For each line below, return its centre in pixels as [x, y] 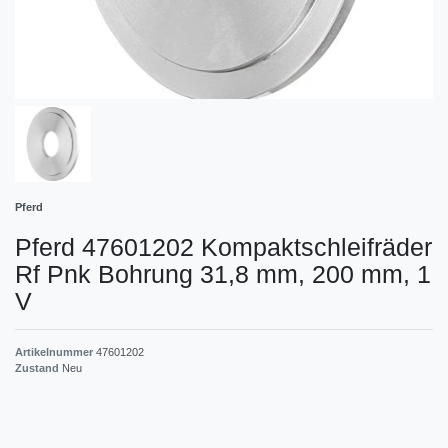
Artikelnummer [55, 351]
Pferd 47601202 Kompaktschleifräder [223, 246]
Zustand [38, 367]
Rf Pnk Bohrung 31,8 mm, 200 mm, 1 [223, 273]
